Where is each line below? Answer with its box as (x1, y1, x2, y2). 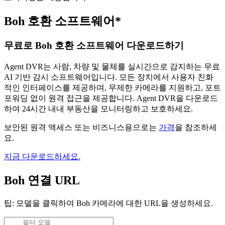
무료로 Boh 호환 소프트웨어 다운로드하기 (4, 40, 184, 51)
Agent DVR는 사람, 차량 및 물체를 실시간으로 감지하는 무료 (4, 62, 220, 71)
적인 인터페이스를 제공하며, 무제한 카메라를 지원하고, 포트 (4, 83, 221, 92)
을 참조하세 (175, 123, 217, 132)
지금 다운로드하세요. (4, 152, 80, 161)
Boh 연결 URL (4, 173, 80, 187)
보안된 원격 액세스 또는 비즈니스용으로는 (4, 123, 159, 132)
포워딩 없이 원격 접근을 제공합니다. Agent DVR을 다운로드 (4, 93, 218, 102)
